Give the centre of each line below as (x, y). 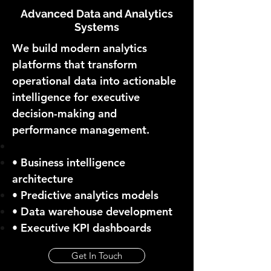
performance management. (81, 130)
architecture (43, 179)
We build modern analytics (80, 48)
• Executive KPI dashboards (82, 228)
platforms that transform (75, 64)
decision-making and (64, 113)
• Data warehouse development (92, 211)
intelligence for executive (76, 97)
